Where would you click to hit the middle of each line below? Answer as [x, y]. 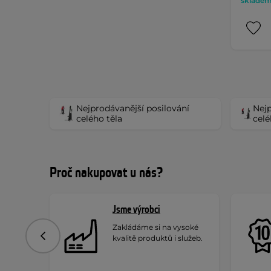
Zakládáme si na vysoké [155, 227]
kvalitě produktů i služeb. [158, 238]
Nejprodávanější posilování [133, 108]
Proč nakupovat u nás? [106, 173]
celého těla [100, 118]
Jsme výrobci [136, 209]
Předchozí [63, 240]
